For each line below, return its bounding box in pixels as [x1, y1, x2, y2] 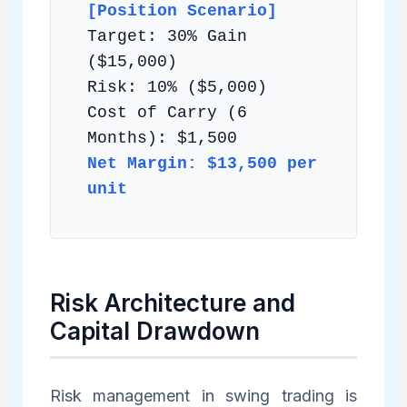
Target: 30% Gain [86, 26, 247, 45]
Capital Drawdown [49, 316, 260, 345]
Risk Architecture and [49, 288, 295, 317]
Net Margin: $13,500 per [86, 154, 317, 173]
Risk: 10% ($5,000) [86, 77, 267, 96]
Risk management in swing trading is [49, 385, 358, 405]
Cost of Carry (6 [86, 103, 247, 122]
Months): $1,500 [86, 128, 237, 147]
